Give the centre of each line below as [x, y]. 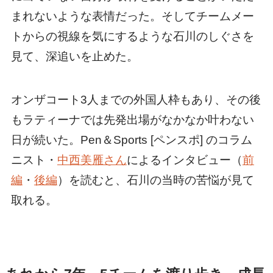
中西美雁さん [92, 160]
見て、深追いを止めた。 [74, 57]
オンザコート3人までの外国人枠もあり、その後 [136, 100]
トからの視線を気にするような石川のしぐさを [132, 37]
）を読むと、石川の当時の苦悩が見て [155, 180]
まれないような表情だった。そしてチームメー [132, 16]
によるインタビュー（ [184, 160]
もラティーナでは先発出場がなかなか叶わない [132, 120]
